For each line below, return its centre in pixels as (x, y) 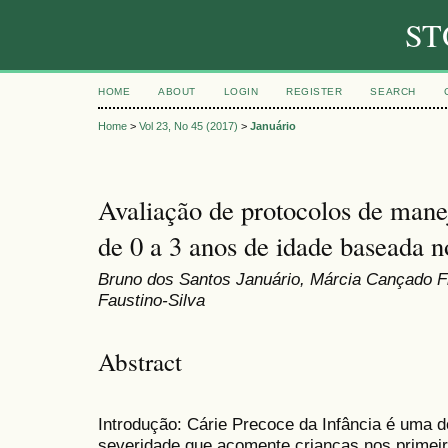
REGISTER (314, 91)
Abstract (140, 361)
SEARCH (393, 91)
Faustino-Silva (151, 300)
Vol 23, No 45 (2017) (188, 126)
